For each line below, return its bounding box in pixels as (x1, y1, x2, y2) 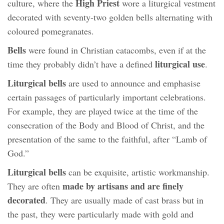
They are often (7, 179, 62, 192)
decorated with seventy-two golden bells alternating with (7, 10, 212, 23)
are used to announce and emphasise (66, 76, 200, 89)
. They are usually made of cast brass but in (45, 193, 203, 206)
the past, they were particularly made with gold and (7, 207, 193, 220)
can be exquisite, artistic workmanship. (66, 165, 209, 178)
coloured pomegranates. (7, 24, 94, 37)
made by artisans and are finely (62, 179, 183, 192)
